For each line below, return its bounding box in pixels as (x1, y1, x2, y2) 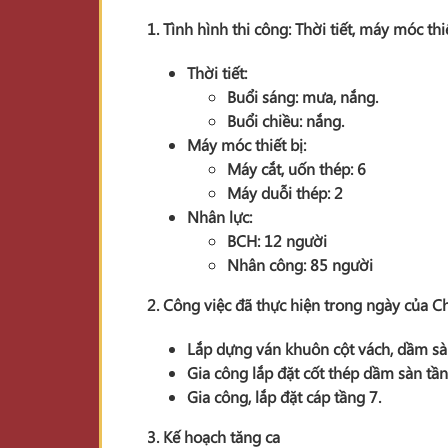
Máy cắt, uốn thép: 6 (227, 158, 366, 179)
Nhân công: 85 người (227, 254, 373, 275)
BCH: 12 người (227, 230, 327, 251)
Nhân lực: (187, 206, 252, 227)
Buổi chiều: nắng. (227, 110, 344, 131)
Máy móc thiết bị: (187, 134, 306, 155)
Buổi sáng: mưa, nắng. (227, 86, 378, 107)
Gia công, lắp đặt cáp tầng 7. (187, 386, 381, 407)
